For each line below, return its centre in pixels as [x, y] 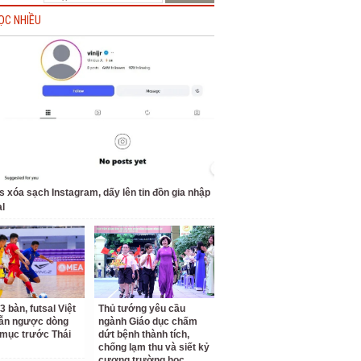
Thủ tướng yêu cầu [142, 309]
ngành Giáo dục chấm [148, 322]
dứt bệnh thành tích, [144, 334]
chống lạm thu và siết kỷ [154, 347]
